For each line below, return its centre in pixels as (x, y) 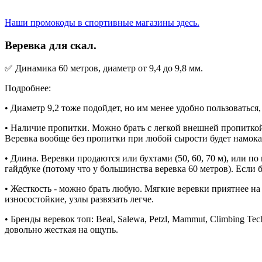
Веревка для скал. (51, 45)
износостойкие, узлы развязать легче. (79, 199)
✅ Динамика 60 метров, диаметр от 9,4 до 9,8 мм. (104, 68)
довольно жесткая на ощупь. (61, 229)
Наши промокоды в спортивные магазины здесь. (102, 23)
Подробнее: (29, 88)
